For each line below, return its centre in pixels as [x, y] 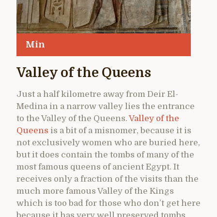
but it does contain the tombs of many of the [105, 155]
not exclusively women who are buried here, [108, 142]
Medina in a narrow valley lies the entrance [106, 106]
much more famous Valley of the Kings [95, 191]
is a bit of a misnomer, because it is [120, 130]
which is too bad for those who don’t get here [108, 203]
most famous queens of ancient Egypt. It [98, 167]
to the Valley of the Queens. [73, 118]
